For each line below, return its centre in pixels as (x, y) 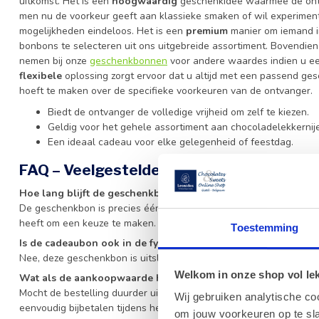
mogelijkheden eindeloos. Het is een (103, 31)
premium (207, 31)
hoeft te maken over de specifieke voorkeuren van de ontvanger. (166, 91)
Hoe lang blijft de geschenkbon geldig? (116, 194)
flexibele (41, 76)
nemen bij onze (54, 61)
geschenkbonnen (129, 61)
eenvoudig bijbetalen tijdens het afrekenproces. (127, 308)
